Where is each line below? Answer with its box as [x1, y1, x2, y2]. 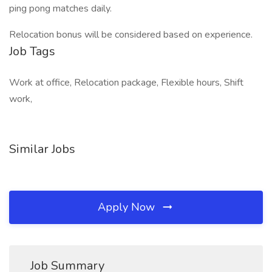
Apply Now [98, 200, 158, 214]
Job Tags [9, 43, 55, 59]
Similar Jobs [9, 141, 75, 157]
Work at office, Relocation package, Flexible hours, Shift [9, 76, 243, 89]
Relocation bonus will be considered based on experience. [9, 28, 253, 41]
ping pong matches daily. [9, 2, 112, 15]
